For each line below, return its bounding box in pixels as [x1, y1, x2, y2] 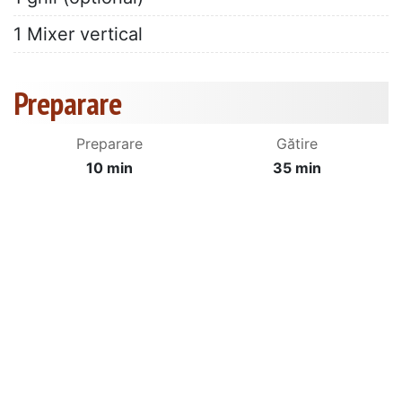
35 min [273, 159, 321, 178]
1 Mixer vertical [13, 23, 143, 46]
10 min [86, 159, 133, 178]
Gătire [276, 135, 318, 153]
